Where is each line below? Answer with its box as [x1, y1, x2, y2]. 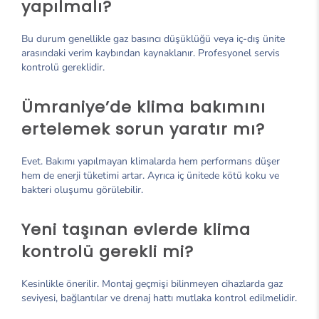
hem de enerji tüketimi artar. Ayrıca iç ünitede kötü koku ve [21, 168, 279, 182]
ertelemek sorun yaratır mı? [21, 117, 265, 140]
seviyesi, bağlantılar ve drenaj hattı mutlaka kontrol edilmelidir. [21, 291, 297, 305]
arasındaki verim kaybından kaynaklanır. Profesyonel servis [21, 46, 280, 60]
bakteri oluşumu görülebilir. [21, 182, 143, 197]
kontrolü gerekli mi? [21, 240, 194, 263]
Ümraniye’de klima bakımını [21, 95, 266, 118]
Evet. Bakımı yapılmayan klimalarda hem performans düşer [21, 154, 280, 168]
